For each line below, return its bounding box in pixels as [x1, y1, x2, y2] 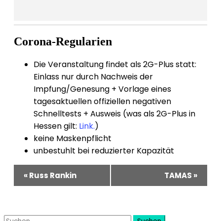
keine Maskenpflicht [34, 132, 111, 144]
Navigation [13, 175, 58, 185]
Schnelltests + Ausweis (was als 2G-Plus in [34, 108, 195, 119]
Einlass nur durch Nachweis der [34, 71, 153, 82]
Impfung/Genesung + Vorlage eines [34, 83, 171, 95]
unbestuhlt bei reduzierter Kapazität [34, 145, 174, 156]
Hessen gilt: [34, 120, 79, 132]
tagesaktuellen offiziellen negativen [34, 95, 171, 107]
